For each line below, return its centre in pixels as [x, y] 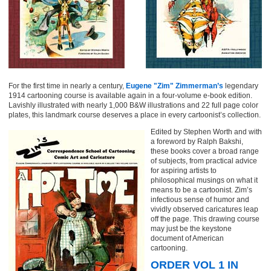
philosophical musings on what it [204, 180]
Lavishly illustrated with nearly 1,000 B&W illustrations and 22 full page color [133, 105]
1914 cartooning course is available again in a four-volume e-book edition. [130, 96]
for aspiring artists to [184, 171]
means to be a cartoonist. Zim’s [201, 190]
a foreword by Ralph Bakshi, [197, 142]
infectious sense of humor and [200, 200]
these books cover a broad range [205, 151]
